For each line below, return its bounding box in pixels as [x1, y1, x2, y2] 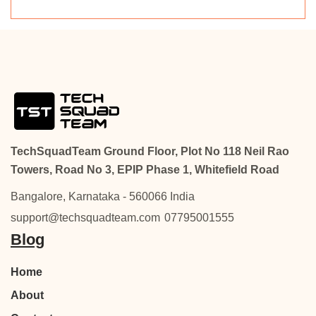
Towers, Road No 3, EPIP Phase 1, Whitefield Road [11, 164, 279, 176]
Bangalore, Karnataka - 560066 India [11, 190, 195, 203]
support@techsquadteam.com [11, 212, 160, 224]
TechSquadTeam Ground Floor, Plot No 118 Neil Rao [11, 145, 289, 158]
